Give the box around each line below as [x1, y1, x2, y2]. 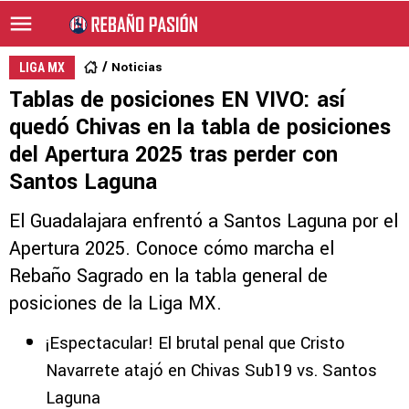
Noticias [111, 58, 162, 76]
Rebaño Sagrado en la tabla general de [9, 263, 328, 289]
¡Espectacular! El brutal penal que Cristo [46, 331, 345, 355]
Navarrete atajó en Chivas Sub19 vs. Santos [46, 359, 377, 383]
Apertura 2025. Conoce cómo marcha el [9, 236, 334, 262]
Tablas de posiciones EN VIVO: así [9, 85, 345, 115]
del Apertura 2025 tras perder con [9, 140, 338, 170]
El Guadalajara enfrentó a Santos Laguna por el [9, 208, 398, 235]
